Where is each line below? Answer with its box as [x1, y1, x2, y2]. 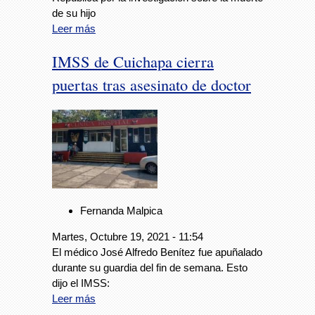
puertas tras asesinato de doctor [52, 73, 251, 95]
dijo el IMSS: [52, 277, 110, 290]
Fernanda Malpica [80, 205, 162, 217]
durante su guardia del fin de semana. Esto [52, 262, 247, 274]
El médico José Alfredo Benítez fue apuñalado [52, 246, 262, 259]
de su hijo [52, 7, 96, 20]
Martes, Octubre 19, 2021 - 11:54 [52, 231, 203, 243]
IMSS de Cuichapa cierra [52, 50, 214, 72]
